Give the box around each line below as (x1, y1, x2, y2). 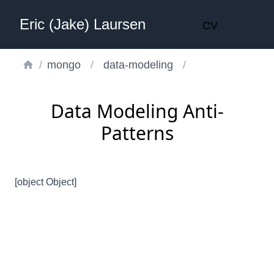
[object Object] (15, 177, 76, 187)
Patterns (100, 120, 174, 146)
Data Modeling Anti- (50, 98, 224, 124)
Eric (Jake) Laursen (20, 16, 146, 32)
